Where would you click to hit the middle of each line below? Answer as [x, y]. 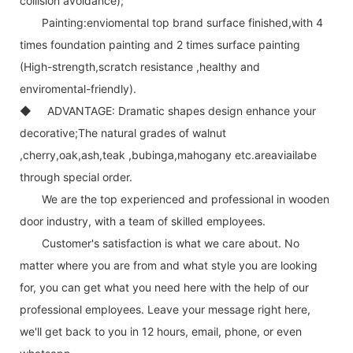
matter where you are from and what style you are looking [169, 265]
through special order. [76, 176]
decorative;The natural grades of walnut [123, 132]
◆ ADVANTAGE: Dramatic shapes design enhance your [168, 110]
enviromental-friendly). [78, 88]
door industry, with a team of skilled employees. [143, 221]
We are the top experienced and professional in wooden [186, 199]
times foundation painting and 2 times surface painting [160, 44]
